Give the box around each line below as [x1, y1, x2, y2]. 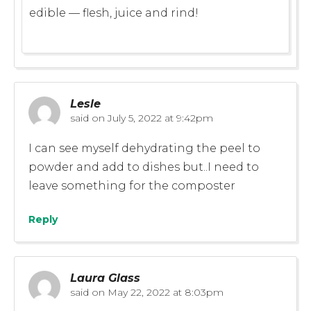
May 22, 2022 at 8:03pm [105, 285, 224, 299]
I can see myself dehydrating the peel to [28, 141, 260, 155]
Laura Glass [70, 271, 140, 285]
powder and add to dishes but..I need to [28, 160, 259, 174]
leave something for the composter [28, 178, 235, 192]
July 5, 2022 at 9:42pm [105, 111, 213, 124]
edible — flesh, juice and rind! [29, 6, 199, 19]
